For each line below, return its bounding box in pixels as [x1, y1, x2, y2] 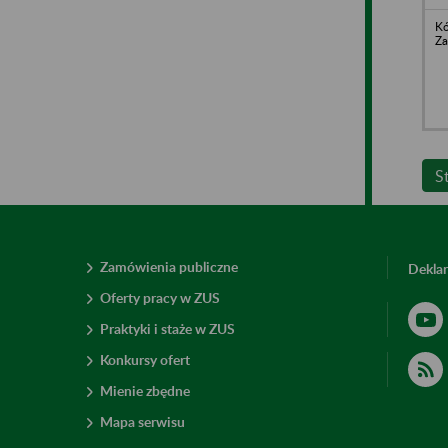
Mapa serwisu [100, 412, 185, 430]
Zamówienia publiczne [100, 257, 238, 275]
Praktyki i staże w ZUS [100, 319, 235, 337]
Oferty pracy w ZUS [100, 288, 220, 306]
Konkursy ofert [100, 350, 190, 368]
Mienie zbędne [100, 381, 190, 399]
